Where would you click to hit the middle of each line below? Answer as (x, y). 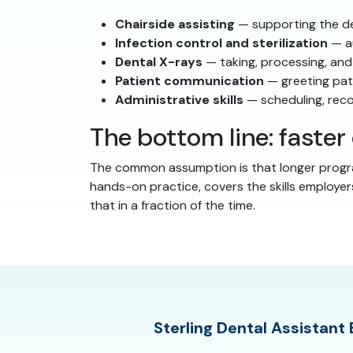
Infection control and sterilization (221, 43)
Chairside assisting (175, 24)
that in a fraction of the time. (173, 205)
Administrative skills (179, 99)
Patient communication (190, 80)
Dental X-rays (159, 61)
